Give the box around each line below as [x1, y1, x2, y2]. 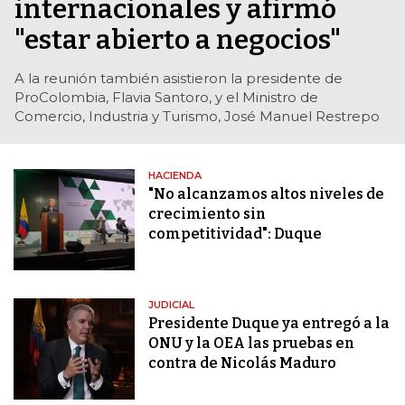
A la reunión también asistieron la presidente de [14, 70, 343, 88]
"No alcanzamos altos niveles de [148, 185, 385, 203]
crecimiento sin [148, 205, 267, 223]
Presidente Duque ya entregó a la [148, 315, 391, 333]
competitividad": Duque [148, 225, 323, 243]
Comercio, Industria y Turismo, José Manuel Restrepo [14, 108, 380, 126]
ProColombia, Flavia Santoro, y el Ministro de [14, 89, 318, 107]
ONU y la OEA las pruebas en [148, 334, 355, 353]
